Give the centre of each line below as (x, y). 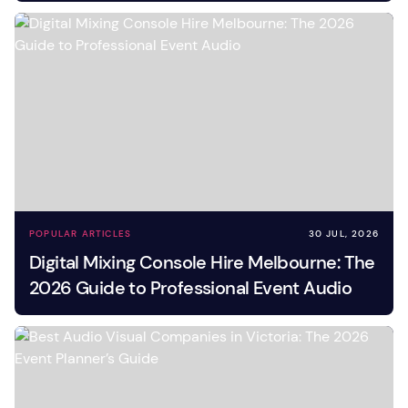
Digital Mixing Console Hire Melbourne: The (202, 262)
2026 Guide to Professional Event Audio (191, 288)
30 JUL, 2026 (343, 234)
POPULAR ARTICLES (81, 234)
